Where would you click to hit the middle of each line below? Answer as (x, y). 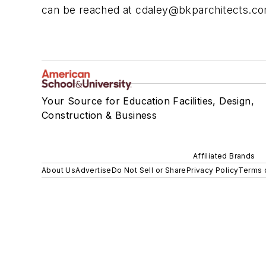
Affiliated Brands (224, 156)
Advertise (94, 170)
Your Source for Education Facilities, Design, (148, 101)
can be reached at (89, 10)
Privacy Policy (212, 170)
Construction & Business (99, 115)
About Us (59, 170)
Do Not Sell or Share (149, 170)
